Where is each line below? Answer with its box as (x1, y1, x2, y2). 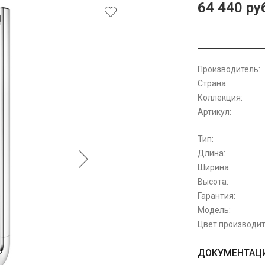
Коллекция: (198, 93, 243, 102)
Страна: (198, 79, 228, 88)
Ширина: (198, 163, 231, 172)
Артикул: (198, 107, 231, 117)
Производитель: (198, 64, 260, 74)
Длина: (198, 148, 225, 158)
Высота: (198, 177, 228, 186)
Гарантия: (198, 191, 235, 201)
